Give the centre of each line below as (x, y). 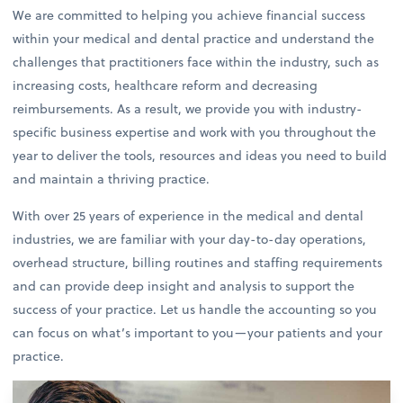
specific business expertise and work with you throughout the (195, 132)
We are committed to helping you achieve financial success (189, 15)
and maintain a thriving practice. (112, 179)
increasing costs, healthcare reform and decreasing (166, 85)
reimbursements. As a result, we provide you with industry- (188, 109)
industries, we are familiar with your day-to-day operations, (190, 238)
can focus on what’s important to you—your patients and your (198, 332)
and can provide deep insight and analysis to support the (184, 285)
